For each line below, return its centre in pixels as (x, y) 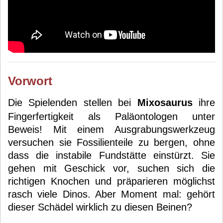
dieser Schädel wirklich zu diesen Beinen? (100, 207)
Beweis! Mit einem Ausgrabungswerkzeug (111, 129)
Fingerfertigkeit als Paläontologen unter (111, 116)
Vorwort (30, 81)
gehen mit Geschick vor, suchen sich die (111, 168)
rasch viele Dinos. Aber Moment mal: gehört (111, 194)
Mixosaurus (165, 103)
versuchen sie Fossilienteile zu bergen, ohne (111, 142)
